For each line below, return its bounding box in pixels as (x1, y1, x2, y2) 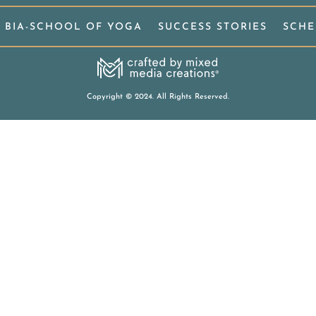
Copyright (87, 93, 126, 102)
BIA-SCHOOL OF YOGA (5, 21, 142, 32)
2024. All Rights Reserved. (132, 93, 229, 102)
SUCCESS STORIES (158, 21, 267, 32)
